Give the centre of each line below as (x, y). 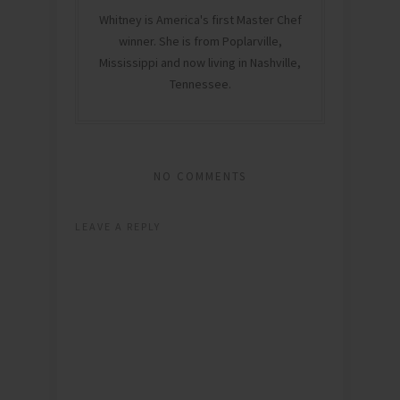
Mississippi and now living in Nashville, (200, 63)
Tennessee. (200, 84)
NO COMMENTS (200, 177)
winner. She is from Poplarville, (200, 42)
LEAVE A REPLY (118, 227)
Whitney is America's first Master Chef (200, 20)
